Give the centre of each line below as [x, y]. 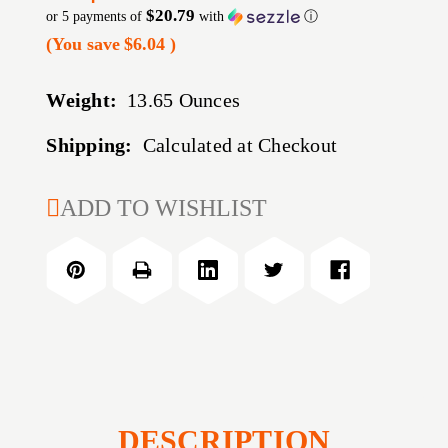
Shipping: [89, 145]
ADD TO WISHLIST [164, 208]
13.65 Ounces [184, 100]
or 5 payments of [96, 17]
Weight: [82, 100]
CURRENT [94, 199]
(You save [83, 44]
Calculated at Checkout [240, 145]
